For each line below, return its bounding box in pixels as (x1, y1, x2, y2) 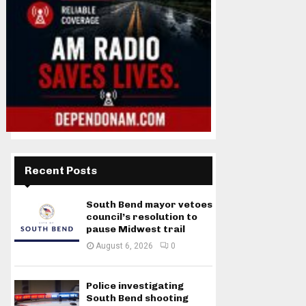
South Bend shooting (86, 292, 189, 304)
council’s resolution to (86, 211, 197, 223)
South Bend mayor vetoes (86, 199, 212, 210)
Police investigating (86, 280, 184, 292)
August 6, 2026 (96, 241, 153, 251)
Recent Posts (25, 164, 97, 177)
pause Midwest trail (86, 223, 185, 235)
